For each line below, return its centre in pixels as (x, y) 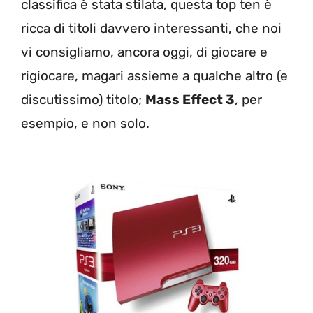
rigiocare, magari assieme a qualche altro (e (154, 75)
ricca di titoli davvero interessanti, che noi (151, 28)
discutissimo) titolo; (83, 99)
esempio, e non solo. (89, 123)
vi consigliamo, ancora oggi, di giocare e (144, 52)
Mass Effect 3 (190, 99)
